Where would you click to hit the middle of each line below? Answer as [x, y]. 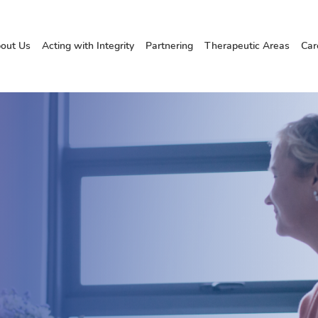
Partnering [169, 46]
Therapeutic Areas [247, 46]
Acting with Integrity [88, 46]
